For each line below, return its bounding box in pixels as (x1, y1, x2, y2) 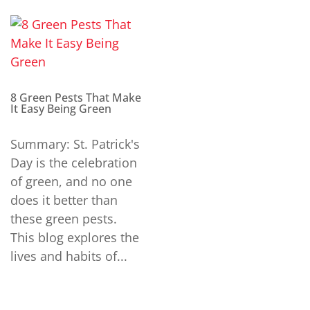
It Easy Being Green (10, 100, 111, 116)
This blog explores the (10, 228, 139, 246)
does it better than (10, 191, 118, 208)
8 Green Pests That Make (10, 89, 141, 105)
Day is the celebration (10, 154, 137, 171)
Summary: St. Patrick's (10, 135, 140, 152)
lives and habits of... (10, 247, 127, 264)
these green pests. (10, 210, 117, 227)
